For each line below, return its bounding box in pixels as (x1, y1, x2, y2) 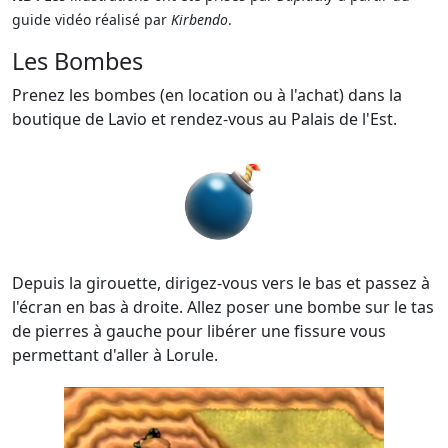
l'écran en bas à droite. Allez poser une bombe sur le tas (12, 296, 434, 318)
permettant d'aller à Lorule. (12, 344, 218, 366)
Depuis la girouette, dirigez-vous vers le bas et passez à (12, 272, 430, 294)
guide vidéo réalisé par (12, 10, 171, 29)
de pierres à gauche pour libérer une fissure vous (12, 320, 386, 342)
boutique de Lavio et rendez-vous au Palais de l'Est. (12, 108, 397, 130)
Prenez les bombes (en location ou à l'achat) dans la (12, 84, 402, 106)
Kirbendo (171, 10, 228, 29)
